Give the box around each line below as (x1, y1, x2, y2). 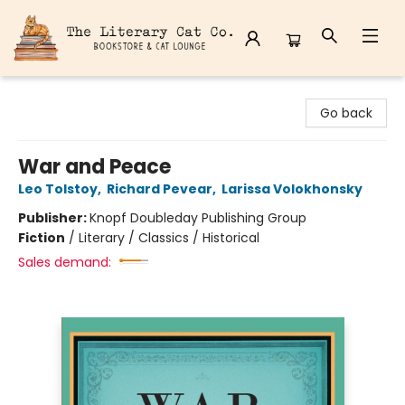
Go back (320, 104, 372, 122)
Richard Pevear (107, 180, 212, 198)
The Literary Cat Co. (14, 84, 139, 102)
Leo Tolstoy (18, 180, 98, 198)
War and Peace (18, 153, 171, 181)
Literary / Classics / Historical (79, 229, 259, 247)
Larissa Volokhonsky (221, 180, 363, 198)
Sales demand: (18, 253, 111, 271)
